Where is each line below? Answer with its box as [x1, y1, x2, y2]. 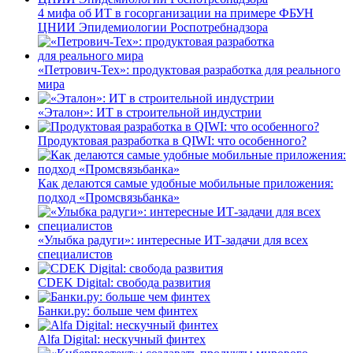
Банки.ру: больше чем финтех [38, 303, 198, 318]
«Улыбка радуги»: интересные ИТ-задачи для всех [38, 232, 308, 247]
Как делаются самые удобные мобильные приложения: [38, 176, 333, 190]
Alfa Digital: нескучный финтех [38, 332, 206, 346]
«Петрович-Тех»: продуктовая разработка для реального [38, 62, 340, 76]
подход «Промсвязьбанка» [38, 190, 180, 204]
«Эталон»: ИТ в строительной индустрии [38, 105, 262, 119]
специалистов [38, 247, 113, 261]
